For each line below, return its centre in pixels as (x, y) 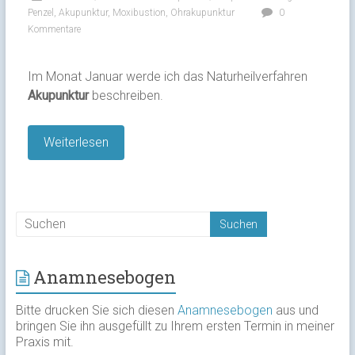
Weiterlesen (76, 142)
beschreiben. (126, 95)
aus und (295, 310)
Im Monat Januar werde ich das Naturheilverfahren (167, 76)
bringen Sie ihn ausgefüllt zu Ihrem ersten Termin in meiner (175, 326)
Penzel (40, 12)
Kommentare (54, 29)
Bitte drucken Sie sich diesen (96, 310)
